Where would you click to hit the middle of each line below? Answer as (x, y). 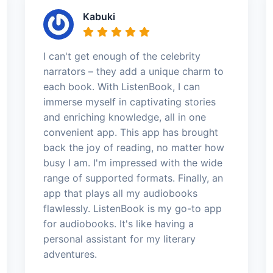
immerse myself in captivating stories (129, 101)
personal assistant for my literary (119, 239)
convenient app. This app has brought (130, 132)
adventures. (70, 254)
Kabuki (99, 16)
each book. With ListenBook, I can (121, 86)
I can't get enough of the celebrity (122, 56)
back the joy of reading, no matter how (133, 147)
